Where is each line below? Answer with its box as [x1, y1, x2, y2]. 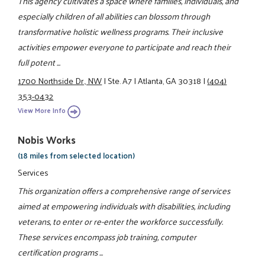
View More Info [18, 104, 66, 117]
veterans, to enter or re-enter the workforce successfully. [18, 213, 224, 229]
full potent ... [18, 54, 61, 70]
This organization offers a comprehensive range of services [18, 182, 231, 198]
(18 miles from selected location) [18, 148, 135, 163]
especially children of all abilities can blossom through [18, 8, 211, 24]
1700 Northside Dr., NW [18, 72, 102, 88]
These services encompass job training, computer [18, 228, 197, 244]
